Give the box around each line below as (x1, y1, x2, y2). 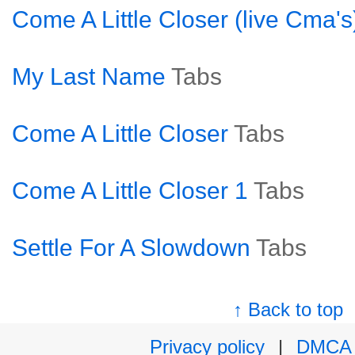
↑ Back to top (233, 299, 344, 320)
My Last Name (12, 63, 166, 90)
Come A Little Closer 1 (12, 177, 248, 204)
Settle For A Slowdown (12, 235, 250, 261)
